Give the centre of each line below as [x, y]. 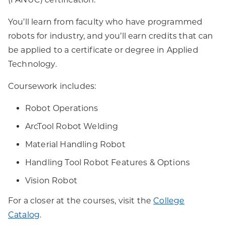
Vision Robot [51, 181]
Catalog [24, 215]
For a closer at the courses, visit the [81, 201]
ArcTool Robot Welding [72, 126]
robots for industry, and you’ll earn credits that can [111, 36]
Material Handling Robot [75, 144]
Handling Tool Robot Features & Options [108, 162]
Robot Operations [62, 108]
